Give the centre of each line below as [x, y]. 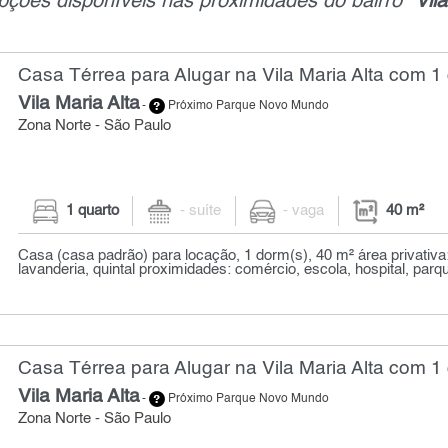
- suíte [201, 211]
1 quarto [92, 211]
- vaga [304, 211]
